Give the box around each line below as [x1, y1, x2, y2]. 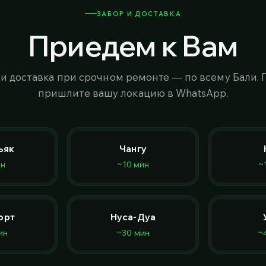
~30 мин [116, 226, 150, 238]
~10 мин [116, 158, 150, 170]
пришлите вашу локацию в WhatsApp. [37, 86, 229, 99]
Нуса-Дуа [110, 211, 156, 223]
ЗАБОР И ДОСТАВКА [96, 9, 182, 18]
